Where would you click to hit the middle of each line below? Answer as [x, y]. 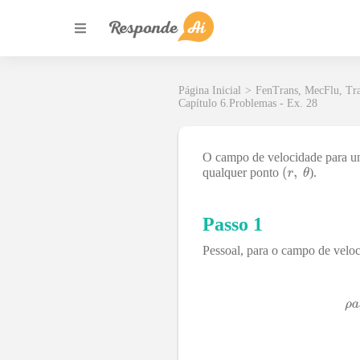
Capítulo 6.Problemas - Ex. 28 [248, 103]
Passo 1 [233, 224]
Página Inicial [210, 90]
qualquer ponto [242, 172]
